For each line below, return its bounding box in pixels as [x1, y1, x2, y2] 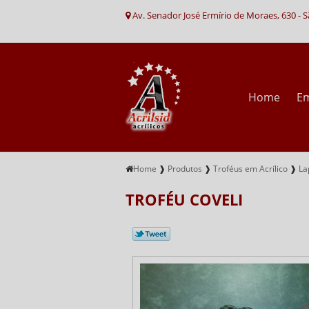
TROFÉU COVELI [126, 189, 243, 210]
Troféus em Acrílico [213, 163, 288, 175]
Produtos [168, 163, 202, 175]
